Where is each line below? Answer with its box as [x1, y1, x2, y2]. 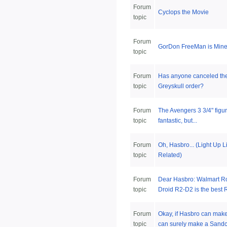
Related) [158, 152, 182, 159]
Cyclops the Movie [158, 9, 209, 16]
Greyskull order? [158, 83, 204, 90]
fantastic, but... [158, 117, 197, 125]
